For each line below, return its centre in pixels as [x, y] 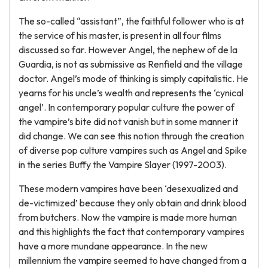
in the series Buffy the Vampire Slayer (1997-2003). [123, 165]
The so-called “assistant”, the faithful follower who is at [131, 21]
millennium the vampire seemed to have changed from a [133, 260]
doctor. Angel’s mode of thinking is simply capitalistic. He [133, 78]
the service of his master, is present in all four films [120, 35]
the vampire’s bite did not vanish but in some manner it [128, 121]
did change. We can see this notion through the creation [131, 136]
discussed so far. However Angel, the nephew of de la [128, 50]
